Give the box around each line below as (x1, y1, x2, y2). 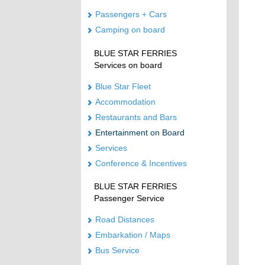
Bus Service (95, 245, 140, 255)
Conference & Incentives (95, 158, 187, 168)
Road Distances (95, 214, 154, 224)
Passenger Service (94, 193, 164, 203)
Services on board (94, 60, 162, 70)
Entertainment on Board (95, 127, 185, 137)
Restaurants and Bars (95, 112, 177, 122)
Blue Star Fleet (95, 81, 151, 91)
